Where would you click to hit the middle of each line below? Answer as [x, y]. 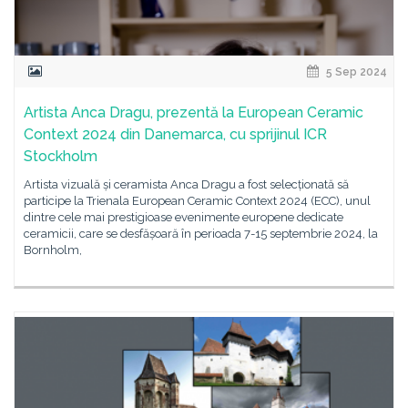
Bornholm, [53, 250]
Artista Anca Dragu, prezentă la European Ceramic [194, 112]
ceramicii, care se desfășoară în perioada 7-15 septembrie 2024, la [201, 234]
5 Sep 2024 [355, 72]
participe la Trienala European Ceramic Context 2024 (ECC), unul [197, 201]
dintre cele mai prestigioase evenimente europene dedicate [184, 217]
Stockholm [61, 156]
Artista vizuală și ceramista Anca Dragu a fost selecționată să [186, 184]
